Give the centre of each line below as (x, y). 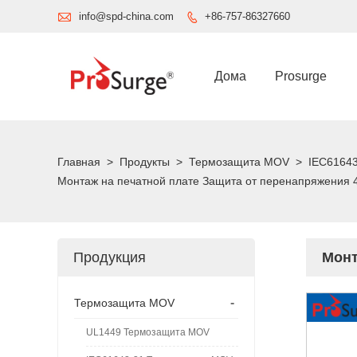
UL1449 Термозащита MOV (148, 332)
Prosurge (300, 76)
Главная (79, 161)
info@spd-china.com (126, 16)
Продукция (110, 257)
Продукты (145, 161)
